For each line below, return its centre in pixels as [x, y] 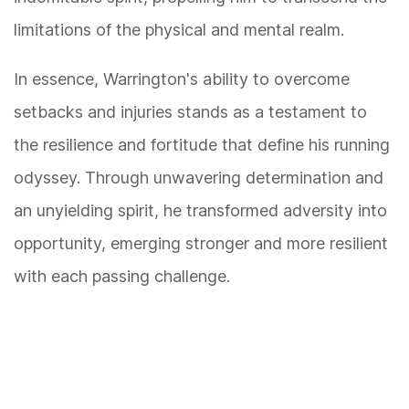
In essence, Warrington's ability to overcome [182, 79]
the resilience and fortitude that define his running [202, 145]
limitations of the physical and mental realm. [179, 30]
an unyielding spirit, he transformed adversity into [200, 211]
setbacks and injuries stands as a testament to [190, 112]
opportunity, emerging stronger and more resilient [201, 244]
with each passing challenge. [122, 277]
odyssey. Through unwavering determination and [199, 178]
